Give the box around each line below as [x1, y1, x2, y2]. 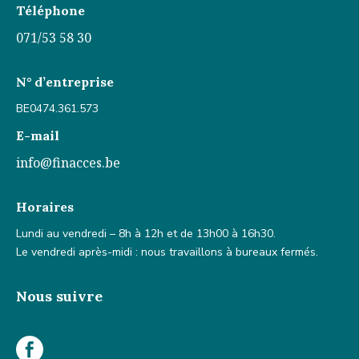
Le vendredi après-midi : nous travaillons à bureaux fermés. [16, 244, 318, 260]
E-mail [16, 127, 59, 143]
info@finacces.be [16, 154, 120, 171]
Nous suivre [16, 287, 103, 305]
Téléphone [16, 2, 85, 18]
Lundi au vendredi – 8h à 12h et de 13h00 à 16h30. [16, 226, 276, 241]
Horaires [16, 199, 74, 215]
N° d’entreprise [16, 74, 114, 90]
